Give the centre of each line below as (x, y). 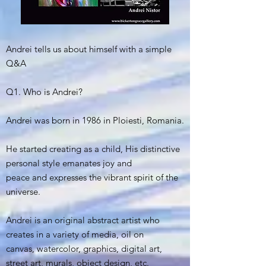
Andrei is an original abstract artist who (83, 220)
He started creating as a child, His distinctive (93, 149)
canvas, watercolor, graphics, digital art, (84, 249)
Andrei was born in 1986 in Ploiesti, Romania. (95, 121)
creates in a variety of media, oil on (75, 235)
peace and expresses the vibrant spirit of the (92, 178)
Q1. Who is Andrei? (44, 92)
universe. (23, 192)
